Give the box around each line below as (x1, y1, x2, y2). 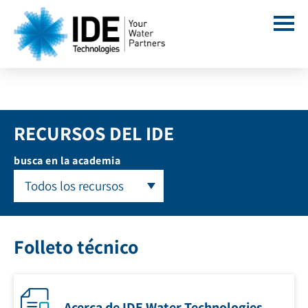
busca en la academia (14, 153, 121, 168)
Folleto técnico (14, 234, 138, 259)
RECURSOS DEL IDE (14, 120, 174, 146)
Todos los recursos (25, 177, 124, 194)
